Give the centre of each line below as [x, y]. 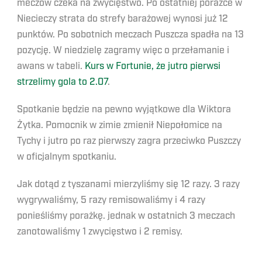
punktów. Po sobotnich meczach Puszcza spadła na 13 [130, 35]
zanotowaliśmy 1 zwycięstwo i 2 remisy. [100, 232]
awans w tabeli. [51, 66]
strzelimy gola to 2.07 [62, 82]
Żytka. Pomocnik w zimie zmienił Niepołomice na [120, 125]
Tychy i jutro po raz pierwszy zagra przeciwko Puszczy [129, 141]
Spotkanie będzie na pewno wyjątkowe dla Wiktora [124, 109]
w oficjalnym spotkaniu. [67, 157]
